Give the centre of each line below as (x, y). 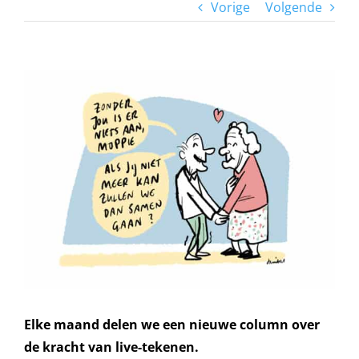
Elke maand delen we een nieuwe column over (171, 324)
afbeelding (55, 125)
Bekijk (40, 80)
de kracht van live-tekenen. (111, 347)
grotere (46, 102)
